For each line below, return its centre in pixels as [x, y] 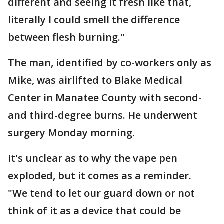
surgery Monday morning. [71, 133]
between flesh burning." [66, 37]
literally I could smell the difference [94, 20]
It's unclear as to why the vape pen [93, 158]
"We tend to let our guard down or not [101, 193]
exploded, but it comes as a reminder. [100, 176]
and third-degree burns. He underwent [103, 115]
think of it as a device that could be [94, 211]
